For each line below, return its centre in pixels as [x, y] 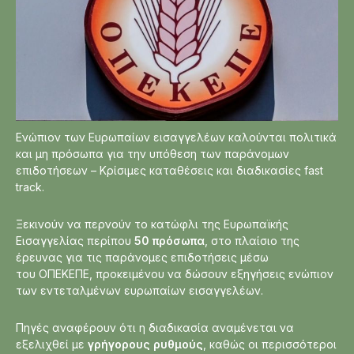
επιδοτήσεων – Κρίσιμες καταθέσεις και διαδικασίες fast [169, 170]
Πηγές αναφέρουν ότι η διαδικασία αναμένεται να [155, 328]
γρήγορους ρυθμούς [145, 344]
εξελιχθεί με [52, 344]
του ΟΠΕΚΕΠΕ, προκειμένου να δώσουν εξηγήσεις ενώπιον [175, 274]
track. [30, 187]
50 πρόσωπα [169, 241]
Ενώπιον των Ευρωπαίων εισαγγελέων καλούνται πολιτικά [176, 137]
